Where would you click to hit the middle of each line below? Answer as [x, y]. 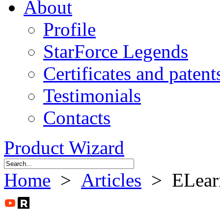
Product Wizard [64, 148]
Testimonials [92, 96]
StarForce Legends [116, 51]
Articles [111, 180]
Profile [69, 29]
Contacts [77, 118]
